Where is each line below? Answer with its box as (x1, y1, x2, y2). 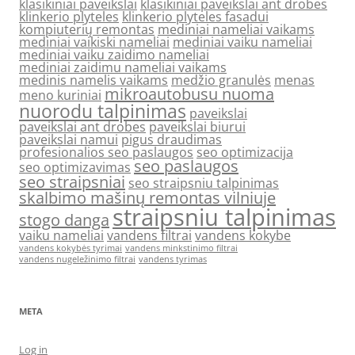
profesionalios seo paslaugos (19, 143, 193, 162)
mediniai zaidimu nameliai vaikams (19, 59, 227, 77)
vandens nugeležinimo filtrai (19, 254, 136, 265)
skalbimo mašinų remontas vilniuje (19, 187, 276, 209)
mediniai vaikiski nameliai (19, 33, 170, 52)
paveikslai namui (19, 131, 118, 149)
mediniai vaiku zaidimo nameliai (19, 46, 209, 64)
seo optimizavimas (19, 158, 131, 177)
